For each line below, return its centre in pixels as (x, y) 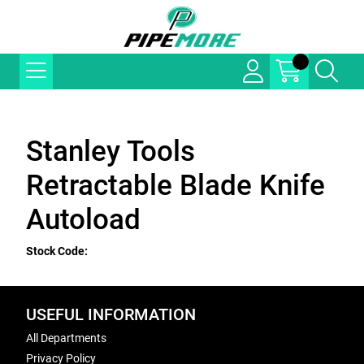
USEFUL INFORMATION (111, 315)
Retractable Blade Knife (175, 186)
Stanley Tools (110, 152)
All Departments (66, 338)
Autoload (83, 220)
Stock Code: (57, 251)
